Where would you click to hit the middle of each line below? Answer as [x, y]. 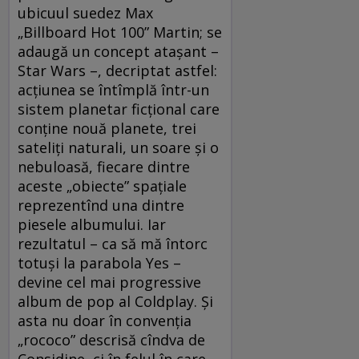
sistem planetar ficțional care [119, 109]
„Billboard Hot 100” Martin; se [120, 32]
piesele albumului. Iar [92, 224]
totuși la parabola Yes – [99, 262]
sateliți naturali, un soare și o [118, 147]
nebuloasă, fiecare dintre [104, 166]
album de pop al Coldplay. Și [115, 301]
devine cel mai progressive [109, 282]
